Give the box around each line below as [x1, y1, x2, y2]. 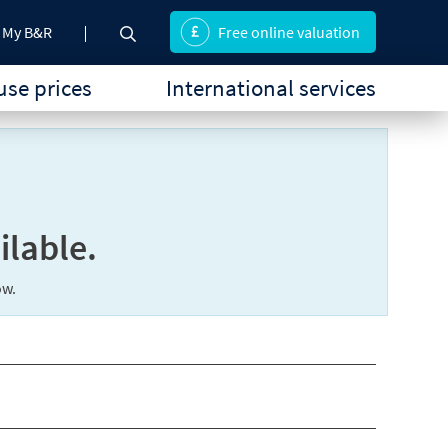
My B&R [2, 22, 52, 42]
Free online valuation [218, 22, 360, 43]
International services [165, 73, 376, 103]
